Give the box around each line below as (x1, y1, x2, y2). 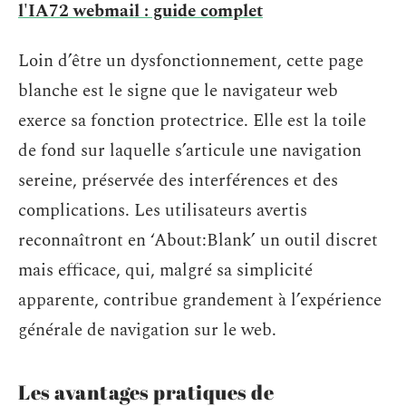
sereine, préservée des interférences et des (18, 168, 338, 194)
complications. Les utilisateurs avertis (18, 198, 307, 224)
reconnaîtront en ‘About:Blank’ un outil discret (18, 227, 378, 254)
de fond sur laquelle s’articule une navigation (18, 138, 362, 164)
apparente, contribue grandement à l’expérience (18, 287, 382, 314)
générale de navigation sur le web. (18, 317, 276, 343)
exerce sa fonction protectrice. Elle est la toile (18, 108, 366, 134)
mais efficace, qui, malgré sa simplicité (18, 257, 313, 284)
